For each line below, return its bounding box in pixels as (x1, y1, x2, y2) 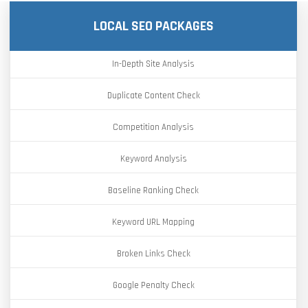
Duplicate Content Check (107, 90, 200, 101)
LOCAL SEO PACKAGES (93, 17, 214, 35)
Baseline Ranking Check (108, 185, 199, 196)
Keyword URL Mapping (112, 217, 195, 228)
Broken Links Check (116, 248, 190, 259)
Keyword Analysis (120, 153, 187, 164)
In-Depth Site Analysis (112, 58, 195, 69)
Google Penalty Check (112, 280, 195, 291)
